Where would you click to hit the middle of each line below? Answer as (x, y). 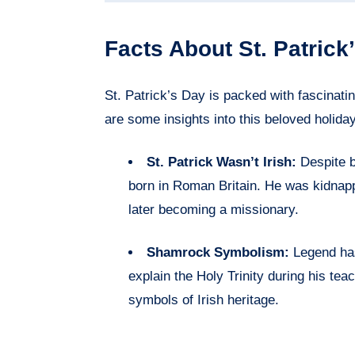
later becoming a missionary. (214, 210)
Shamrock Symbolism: (218, 253)
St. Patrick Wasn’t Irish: (221, 162)
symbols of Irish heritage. (204, 300)
